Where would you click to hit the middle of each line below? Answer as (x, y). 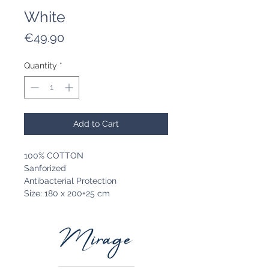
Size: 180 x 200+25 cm (67, 194)
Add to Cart (96, 124)
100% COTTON (54, 156)
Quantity (41, 66)
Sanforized (45, 168)
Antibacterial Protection (70, 181)
